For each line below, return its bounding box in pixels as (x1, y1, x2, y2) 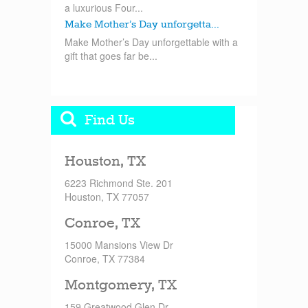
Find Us (81, 111, 135, 129)
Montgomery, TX (65, 276, 177, 294)
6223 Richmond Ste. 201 (65, 175, 173, 190)
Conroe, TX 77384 (65, 251, 145, 265)
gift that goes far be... (65, 48, 157, 63)
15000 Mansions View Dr (65, 237, 173, 252)
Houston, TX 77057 (65, 189, 149, 203)
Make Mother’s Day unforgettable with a (65, 34, 238, 49)
